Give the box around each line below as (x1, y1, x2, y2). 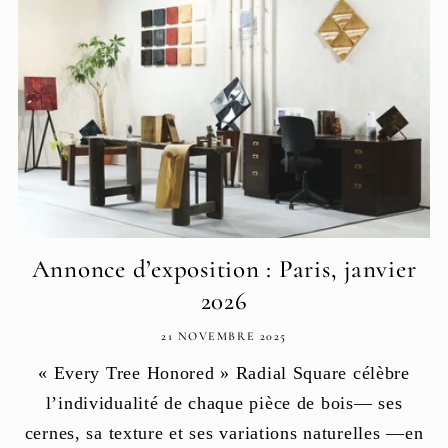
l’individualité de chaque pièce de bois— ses (45, 392, 403, 413)
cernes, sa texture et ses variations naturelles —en (24, 422, 424, 443)
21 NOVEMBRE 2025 (161, 329, 287, 344)
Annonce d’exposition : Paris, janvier (31, 254, 417, 285)
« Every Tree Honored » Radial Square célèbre (38, 362, 410, 383)
